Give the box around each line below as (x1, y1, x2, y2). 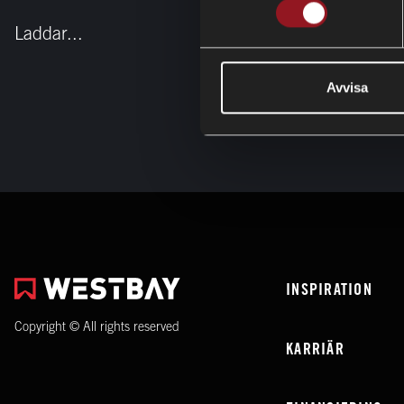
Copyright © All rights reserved (14, 319, 179, 334)
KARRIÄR (286, 339, 344, 358)
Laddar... (14, 23, 83, 43)
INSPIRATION (286, 280, 372, 298)
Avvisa (326, 79, 368, 96)
